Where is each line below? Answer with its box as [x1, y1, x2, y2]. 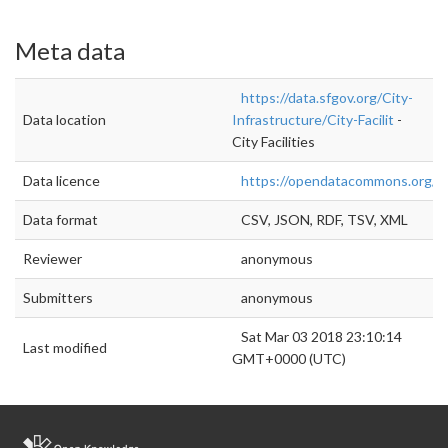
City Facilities [232, 132, 315, 150]
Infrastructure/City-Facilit [232, 110, 394, 128]
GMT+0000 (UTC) [232, 349, 346, 367]
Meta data [15, 36, 125, 66]
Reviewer [23, 249, 82, 267]
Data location [23, 110, 106, 128]
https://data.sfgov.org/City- [241, 88, 413, 106]
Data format [23, 210, 98, 228]
